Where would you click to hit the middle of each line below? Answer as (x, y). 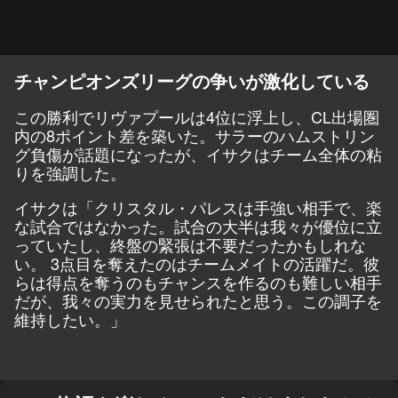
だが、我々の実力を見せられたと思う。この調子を (198, 300)
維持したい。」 (70, 318)
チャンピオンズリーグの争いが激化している (192, 80)
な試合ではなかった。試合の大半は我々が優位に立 (198, 225)
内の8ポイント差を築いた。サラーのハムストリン (195, 135)
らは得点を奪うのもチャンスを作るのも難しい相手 (198, 281)
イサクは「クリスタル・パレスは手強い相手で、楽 (198, 207)
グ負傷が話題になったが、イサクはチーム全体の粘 (198, 153)
